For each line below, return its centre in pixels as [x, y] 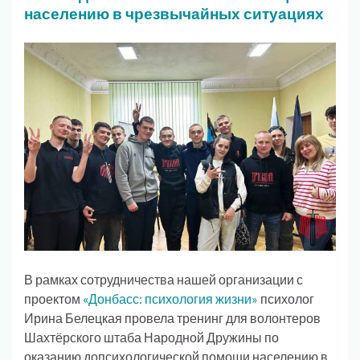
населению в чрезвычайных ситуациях [174, 13]
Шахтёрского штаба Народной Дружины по [151, 337]
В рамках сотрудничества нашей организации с [164, 279]
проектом [53, 298]
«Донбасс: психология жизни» [170, 298]
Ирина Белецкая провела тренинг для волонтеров [172, 317]
